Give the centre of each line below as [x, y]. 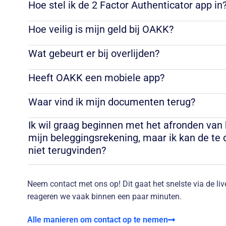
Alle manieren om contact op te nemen [97, 219]
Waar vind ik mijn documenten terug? [111, 102]
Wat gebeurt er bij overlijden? [94, 54]
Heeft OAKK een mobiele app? [96, 78]
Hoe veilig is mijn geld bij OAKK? [101, 30]
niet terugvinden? [67, 150]
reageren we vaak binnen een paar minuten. [104, 196]
